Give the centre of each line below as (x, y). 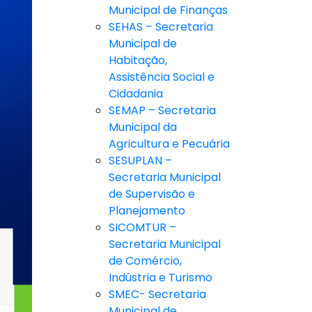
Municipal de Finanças (168, 10)
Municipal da (143, 127)
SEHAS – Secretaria (161, 27)
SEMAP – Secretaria (162, 111)
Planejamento (147, 211)
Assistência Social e (162, 77)
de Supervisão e (152, 194)
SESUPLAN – (140, 161)
